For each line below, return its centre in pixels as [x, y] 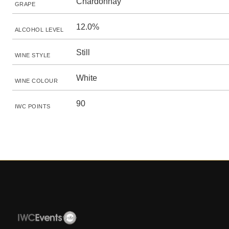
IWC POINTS [33, 106]
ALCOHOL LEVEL [39, 30]
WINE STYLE [33, 55]
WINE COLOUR [37, 81]
